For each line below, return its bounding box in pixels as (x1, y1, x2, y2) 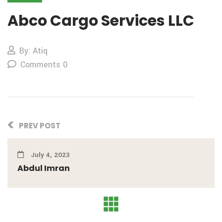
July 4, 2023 (29, 150, 70, 160)
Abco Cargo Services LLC (7, 10, 194, 32)
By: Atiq (19, 45, 48, 57)
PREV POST (17, 120, 60, 131)
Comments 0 (20, 59, 67, 71)
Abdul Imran (17, 163, 70, 174)
